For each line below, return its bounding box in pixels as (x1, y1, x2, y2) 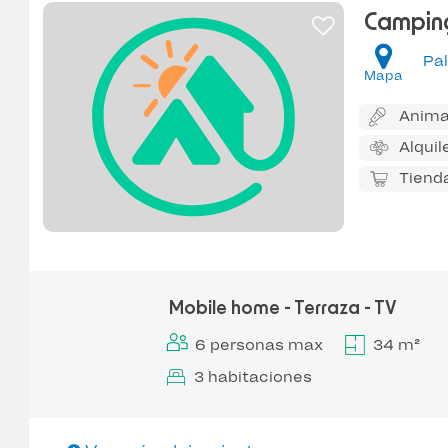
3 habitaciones (193, 367, 312, 386)
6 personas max (194, 335, 323, 354)
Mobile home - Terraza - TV (168, 299, 397, 318)
